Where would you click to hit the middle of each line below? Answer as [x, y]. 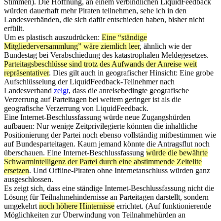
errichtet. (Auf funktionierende [163, 206]
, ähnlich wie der [166, 46]
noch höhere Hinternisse [77, 206]
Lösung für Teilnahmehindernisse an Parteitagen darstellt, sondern [106, 197]
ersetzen [17, 170]
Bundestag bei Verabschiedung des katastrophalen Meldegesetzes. [106, 55]
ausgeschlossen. [29, 179]
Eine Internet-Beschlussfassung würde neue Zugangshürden [97, 117]
